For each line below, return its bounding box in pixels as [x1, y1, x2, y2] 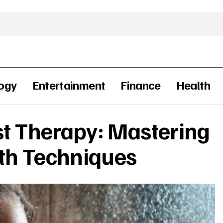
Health [176, 77, 210, 92]
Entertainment [32, 77, 106, 92]
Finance [120, 77, 161, 92]
